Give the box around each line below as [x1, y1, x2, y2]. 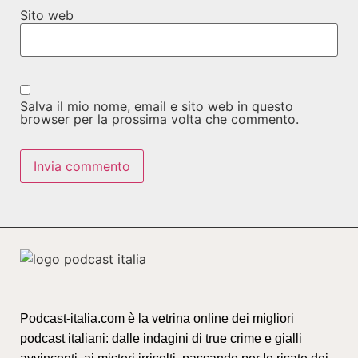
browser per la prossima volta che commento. [20, 111, 299, 127]
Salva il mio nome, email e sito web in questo [20, 98, 293, 114]
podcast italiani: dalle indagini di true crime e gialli [20, 331, 302, 345]
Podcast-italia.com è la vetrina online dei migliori [20, 311, 294, 325]
